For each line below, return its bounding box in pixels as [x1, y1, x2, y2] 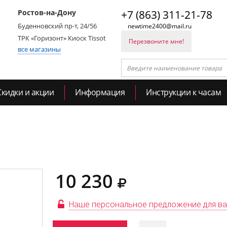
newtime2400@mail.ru [128, 22, 192, 30]
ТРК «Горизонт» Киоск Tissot [18, 33, 106, 43]
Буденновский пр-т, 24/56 [18, 21, 97, 30]
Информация [75, 87, 125, 98]
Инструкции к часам [146, 87, 221, 98]
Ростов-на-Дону [18, 8, 76, 17]
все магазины [18, 45, 61, 54]
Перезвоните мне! [129, 37, 184, 46]
